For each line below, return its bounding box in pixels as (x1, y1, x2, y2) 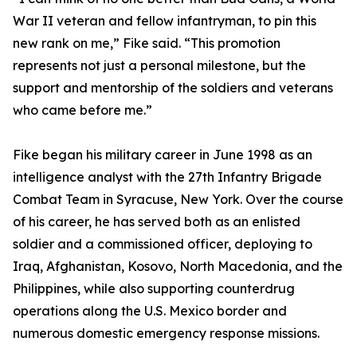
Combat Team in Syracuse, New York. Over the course (13, 191, 343, 208)
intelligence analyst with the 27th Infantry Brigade (13, 169, 322, 186)
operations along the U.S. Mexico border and (13, 303, 287, 320)
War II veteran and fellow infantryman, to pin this (13, 13, 316, 29)
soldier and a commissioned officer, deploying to (13, 236, 312, 253)
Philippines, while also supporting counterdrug (13, 280, 295, 297)
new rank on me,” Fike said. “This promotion (13, 35, 280, 52)
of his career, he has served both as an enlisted (13, 214, 300, 230)
